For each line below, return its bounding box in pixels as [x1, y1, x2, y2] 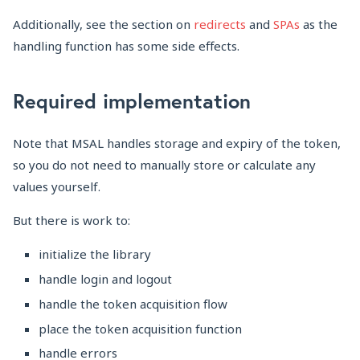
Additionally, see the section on [13, 16, 194, 33]
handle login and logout [39, 271, 172, 288]
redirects [194, 16, 246, 33]
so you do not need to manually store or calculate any [13, 157, 316, 174]
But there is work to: [13, 212, 130, 229]
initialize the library [39, 246, 151, 263]
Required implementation [13, 88, 251, 115]
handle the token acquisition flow [39, 295, 227, 312]
